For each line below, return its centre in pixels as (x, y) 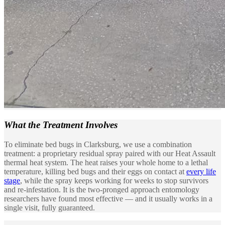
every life (201, 171)
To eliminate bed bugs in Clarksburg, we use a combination (98, 144)
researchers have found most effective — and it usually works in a (108, 198)
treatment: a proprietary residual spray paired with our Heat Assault (110, 153)
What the (23, 125)
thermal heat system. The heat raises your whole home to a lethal (106, 162)
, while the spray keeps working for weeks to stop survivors (114, 180)
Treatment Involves (80, 125)
